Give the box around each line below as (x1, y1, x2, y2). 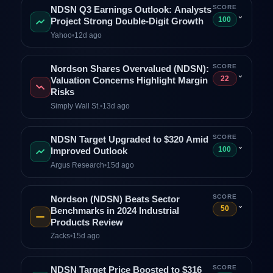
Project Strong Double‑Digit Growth (50, 16, 204, 27)
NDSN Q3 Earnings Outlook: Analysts (50, 5, 211, 15)
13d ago (102, 101, 130, 110)
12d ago (74, 30, 102, 40)
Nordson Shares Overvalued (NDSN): (50, 64, 209, 74)
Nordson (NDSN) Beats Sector (50, 194, 180, 204)
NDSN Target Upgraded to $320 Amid (50, 135, 208, 145)
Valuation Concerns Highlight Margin (50, 76, 208, 86)
